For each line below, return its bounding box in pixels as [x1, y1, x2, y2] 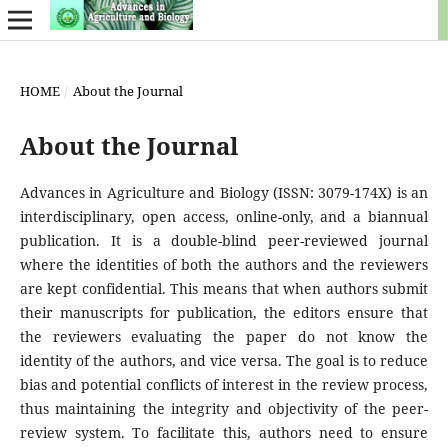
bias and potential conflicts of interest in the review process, [19, 374, 429, 394]
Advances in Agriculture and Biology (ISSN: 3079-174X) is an [19, 182, 429, 202]
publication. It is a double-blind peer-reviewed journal [19, 230, 429, 250]
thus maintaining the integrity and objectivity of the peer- [19, 398, 429, 418]
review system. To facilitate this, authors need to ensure [19, 422, 429, 442]
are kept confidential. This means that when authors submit [19, 278, 429, 298]
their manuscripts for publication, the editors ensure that [19, 302, 429, 322]
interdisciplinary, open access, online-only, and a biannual [19, 206, 429, 226]
